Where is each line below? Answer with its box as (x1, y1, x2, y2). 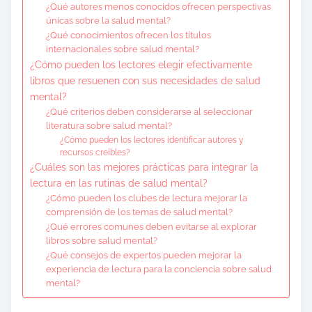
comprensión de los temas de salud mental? (45, 206, 233, 217)
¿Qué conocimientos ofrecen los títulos (45, 29, 211, 40)
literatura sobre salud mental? (45, 120, 172, 131)
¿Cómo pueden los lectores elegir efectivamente (30, 58, 252, 70)
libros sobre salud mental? (45, 235, 157, 246)
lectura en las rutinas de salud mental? (30, 176, 208, 189)
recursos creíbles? (60, 147, 131, 157)
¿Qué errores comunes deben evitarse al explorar (45, 221, 257, 232)
